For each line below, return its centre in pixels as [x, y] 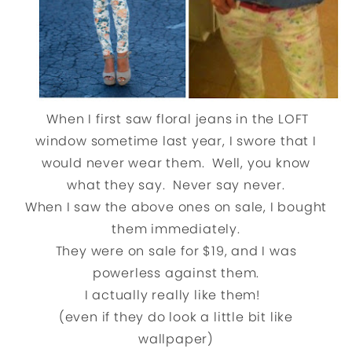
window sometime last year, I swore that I [176, 141]
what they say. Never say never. [176, 185]
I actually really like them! [176, 295]
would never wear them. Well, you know [176, 163]
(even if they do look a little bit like [176, 317]
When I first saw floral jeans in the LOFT [176, 119]
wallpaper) [176, 339]
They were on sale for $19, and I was [176, 251]
